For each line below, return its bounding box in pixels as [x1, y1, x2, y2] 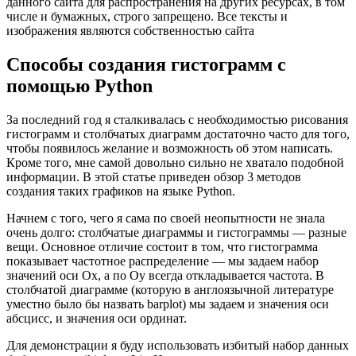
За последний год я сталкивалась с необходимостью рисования [6, 112, 348, 126]
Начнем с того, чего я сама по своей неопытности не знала [6, 211, 325, 225]
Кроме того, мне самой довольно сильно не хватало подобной [6, 155, 344, 169]
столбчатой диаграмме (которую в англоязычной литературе [6, 282, 334, 296]
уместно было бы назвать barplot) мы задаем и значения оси [6, 296, 329, 311]
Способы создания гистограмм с [6, 54, 286, 75]
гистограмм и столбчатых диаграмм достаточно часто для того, [6, 126, 350, 141]
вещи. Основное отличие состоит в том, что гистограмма [6, 239, 318, 253]
